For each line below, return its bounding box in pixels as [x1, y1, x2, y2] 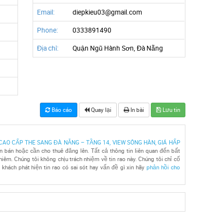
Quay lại [89, 106, 111, 113]
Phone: [37, 26, 58, 35]
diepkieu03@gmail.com [73, 8, 143, 17]
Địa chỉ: [37, 44, 59, 53]
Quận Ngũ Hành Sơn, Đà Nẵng [73, 44, 163, 53]
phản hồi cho [146, 163, 180, 171]
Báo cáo [50, 106, 72, 113]
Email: [37, 8, 55, 17]
